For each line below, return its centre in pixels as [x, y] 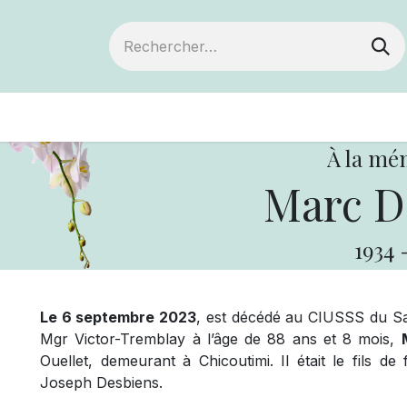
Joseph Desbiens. [101, 382]
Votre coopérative [320, 117]
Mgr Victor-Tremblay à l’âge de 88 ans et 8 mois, [221, 339]
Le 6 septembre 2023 [119, 317]
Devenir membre [140, 117]
